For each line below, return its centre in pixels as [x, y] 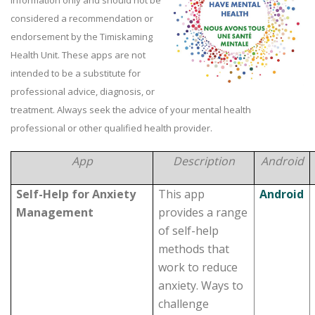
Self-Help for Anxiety [76, 194]
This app [182, 194]
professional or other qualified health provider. [111, 128]
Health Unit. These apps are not [78, 55]
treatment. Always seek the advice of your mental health [131, 110]
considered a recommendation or [82, 18]
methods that [194, 249]
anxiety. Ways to [201, 285]
